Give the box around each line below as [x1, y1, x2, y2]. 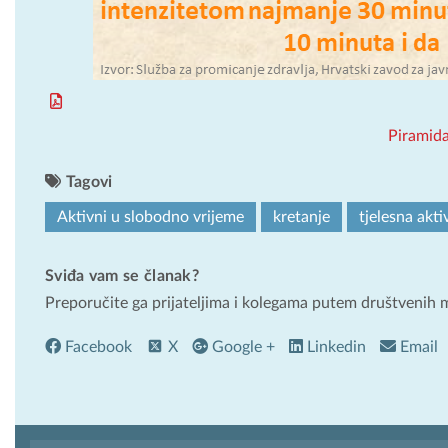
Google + [208, 338, 275, 355]
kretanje [273, 208, 330, 225]
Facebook [61, 338, 132, 355]
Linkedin [303, 338, 366, 355]
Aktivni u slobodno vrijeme [57, 208, 244, 225]
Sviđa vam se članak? [45, 267, 199, 284]
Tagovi [61, 173, 113, 190]
